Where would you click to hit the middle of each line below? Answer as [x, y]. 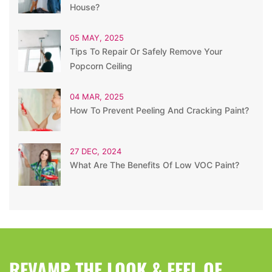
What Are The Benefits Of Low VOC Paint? [155, 165]
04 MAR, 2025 [97, 96]
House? [85, 7]
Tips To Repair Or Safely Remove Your [146, 51]
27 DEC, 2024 [96, 151]
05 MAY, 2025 [97, 37]
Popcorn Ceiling [101, 66]
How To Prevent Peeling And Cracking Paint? [159, 110]
